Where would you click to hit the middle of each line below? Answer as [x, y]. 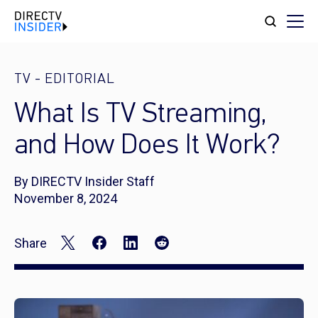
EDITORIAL [80, 79]
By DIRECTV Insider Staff [84, 181]
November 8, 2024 [66, 198]
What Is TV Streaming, [141, 115]
